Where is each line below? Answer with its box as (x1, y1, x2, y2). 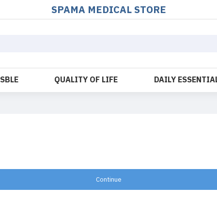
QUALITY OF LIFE (54, 74, 118, 86)
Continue (95, 174, 122, 184)
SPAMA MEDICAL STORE (51, 2, 166, 17)
